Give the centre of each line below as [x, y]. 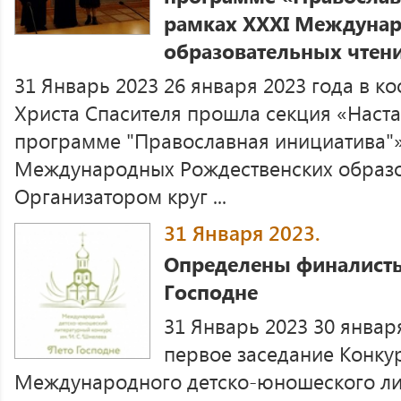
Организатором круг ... [120, 196]
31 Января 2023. [242, 232]
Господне [211, 291]
